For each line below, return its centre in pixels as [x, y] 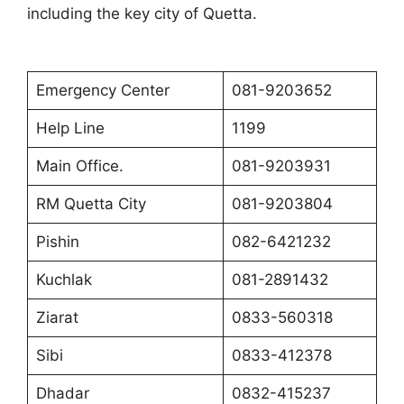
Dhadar [62, 393]
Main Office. [79, 166]
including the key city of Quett [135, 14]
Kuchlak [64, 280]
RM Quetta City [91, 204]
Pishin [57, 242]
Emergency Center [102, 90]
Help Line [70, 128]
